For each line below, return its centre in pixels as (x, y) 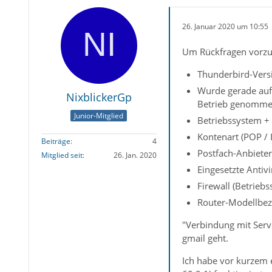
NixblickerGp (99, 97)
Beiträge (56, 141)
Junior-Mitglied (99, 115)
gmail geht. (205, 238)
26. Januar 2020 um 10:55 (225, 26)
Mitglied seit (62, 155)
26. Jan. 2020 (135, 155)
